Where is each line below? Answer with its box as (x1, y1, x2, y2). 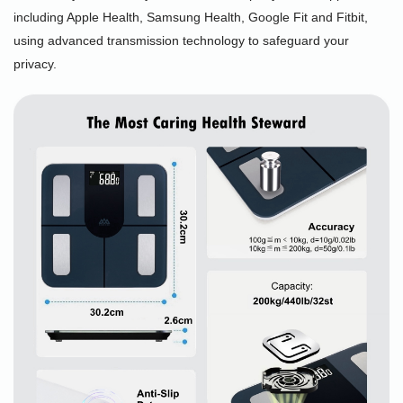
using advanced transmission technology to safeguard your (13, 32, 349, 48)
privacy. (13, 56, 57, 71)
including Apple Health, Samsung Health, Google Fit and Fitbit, (13, 9, 368, 24)
